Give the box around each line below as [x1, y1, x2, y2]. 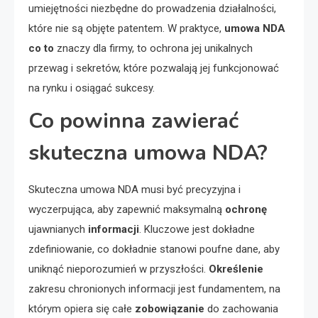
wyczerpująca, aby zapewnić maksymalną [28, 203, 225, 216]
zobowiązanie [135, 302, 204, 316]
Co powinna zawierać [28, 106, 238, 136]
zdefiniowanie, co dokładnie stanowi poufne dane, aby [28, 243, 280, 256]
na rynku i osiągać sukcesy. [28, 82, 155, 95]
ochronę [225, 203, 267, 216]
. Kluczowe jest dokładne [139, 223, 255, 236]
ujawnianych [28, 223, 88, 236]
